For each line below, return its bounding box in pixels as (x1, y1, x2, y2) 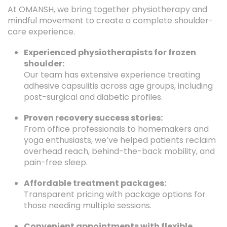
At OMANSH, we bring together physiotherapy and (8, 4, 207, 15)
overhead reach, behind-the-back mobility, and (24, 145, 215, 157)
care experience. (8, 26, 75, 37)
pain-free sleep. (24, 157, 88, 168)
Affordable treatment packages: (24, 177, 166, 189)
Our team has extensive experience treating (24, 69, 200, 81)
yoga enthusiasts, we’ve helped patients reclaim (24, 134, 216, 146)
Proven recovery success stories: (24, 112, 163, 124)
